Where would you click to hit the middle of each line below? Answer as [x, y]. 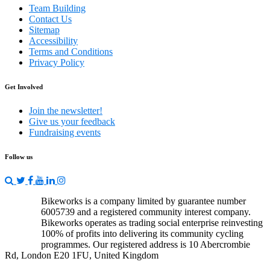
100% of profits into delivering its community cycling [142, 234]
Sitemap [44, 30]
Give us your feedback [72, 122]
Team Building [57, 8]
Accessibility [53, 41]
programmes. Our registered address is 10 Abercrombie [146, 245]
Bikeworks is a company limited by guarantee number [143, 201]
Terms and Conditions [71, 52]
